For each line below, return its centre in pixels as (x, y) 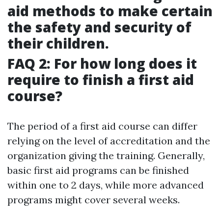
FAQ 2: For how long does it (102, 64)
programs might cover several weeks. (94, 200)
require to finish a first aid (101, 80)
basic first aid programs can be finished (98, 170)
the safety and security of (99, 27)
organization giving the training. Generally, (106, 156)
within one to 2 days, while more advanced (106, 185)
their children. (58, 43)
